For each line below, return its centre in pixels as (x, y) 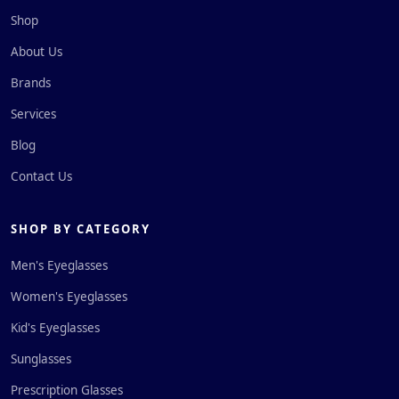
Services (33, 114)
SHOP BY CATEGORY (81, 229)
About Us (37, 52)
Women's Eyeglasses (69, 297)
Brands (31, 83)
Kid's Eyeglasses (55, 328)
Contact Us (41, 176)
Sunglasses (41, 359)
